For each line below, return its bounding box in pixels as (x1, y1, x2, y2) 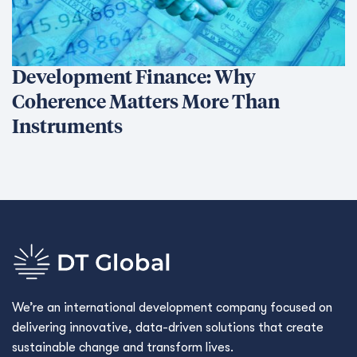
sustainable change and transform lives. (12, 340, 233, 355)
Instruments (12, 118, 129, 137)
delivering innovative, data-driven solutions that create (12, 320, 324, 335)
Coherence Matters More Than (12, 93, 280, 112)
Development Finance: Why (12, 69, 256, 88)
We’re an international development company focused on (12, 300, 332, 315)
